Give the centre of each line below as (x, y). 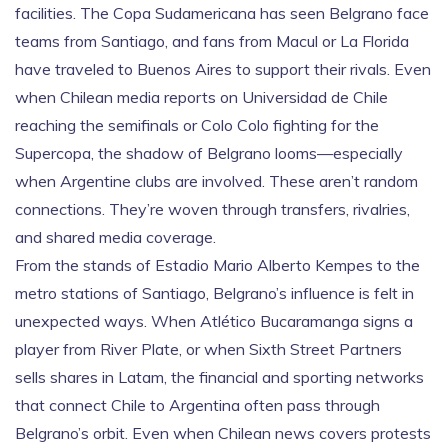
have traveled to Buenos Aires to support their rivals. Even (223, 69)
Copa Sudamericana (184, 13)
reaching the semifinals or (108, 125)
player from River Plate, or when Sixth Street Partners (208, 349)
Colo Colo (235, 125)
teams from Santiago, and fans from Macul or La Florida (212, 41)
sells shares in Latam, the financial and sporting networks (219, 377)
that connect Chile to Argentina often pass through (197, 405)
